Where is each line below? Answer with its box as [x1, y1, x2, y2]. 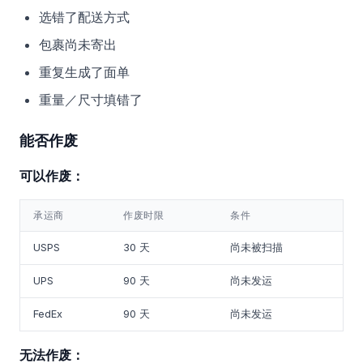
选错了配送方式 [39, 9, 130, 25]
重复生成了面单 [39, 64, 130, 80]
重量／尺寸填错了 [39, 92, 143, 108]
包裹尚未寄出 [39, 36, 117, 53]
